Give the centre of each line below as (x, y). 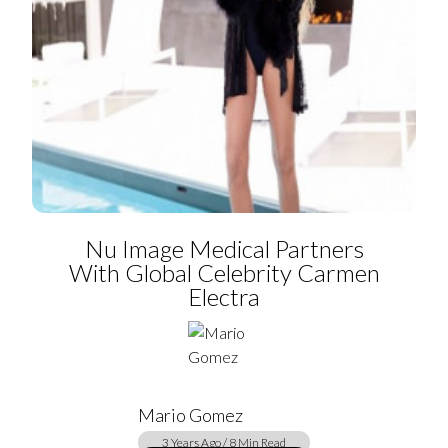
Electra (224, 296)
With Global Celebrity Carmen (224, 272)
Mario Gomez (190, 415)
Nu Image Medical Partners (224, 248)
